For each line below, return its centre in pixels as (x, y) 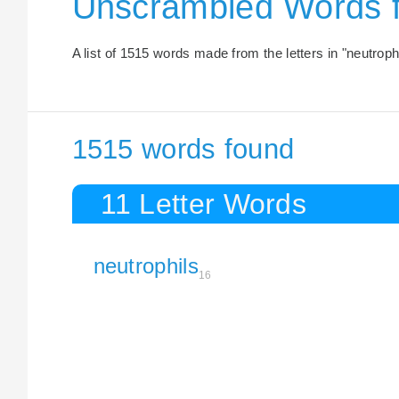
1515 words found (183, 149)
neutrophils (146, 265)
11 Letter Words (204, 204)
